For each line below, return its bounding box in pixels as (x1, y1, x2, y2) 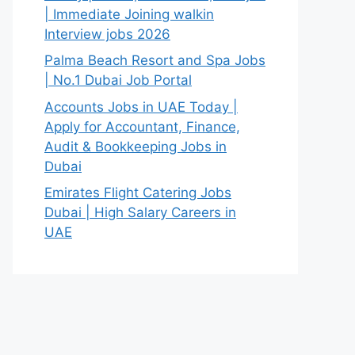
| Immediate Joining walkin (44, 6, 214, 22)
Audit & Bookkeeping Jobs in (44, 138, 227, 155)
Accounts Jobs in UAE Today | (44, 98, 238, 115)
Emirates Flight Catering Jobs (44, 185, 231, 200)
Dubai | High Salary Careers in (44, 204, 236, 220)
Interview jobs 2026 (44, 25, 170, 42)
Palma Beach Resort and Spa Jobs (44, 52, 265, 68)
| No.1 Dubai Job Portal (44, 72, 192, 88)
